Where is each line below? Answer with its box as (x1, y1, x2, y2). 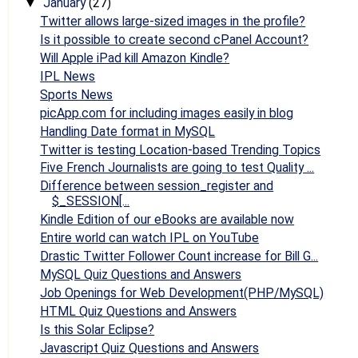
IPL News (40, 68, 96, 84)
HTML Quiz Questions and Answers (40, 303, 237, 319)
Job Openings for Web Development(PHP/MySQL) (40, 284, 324, 300)
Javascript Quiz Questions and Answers (40, 340, 260, 356)
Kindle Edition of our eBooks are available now (40, 212, 295, 228)
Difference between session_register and (40, 178, 274, 194)
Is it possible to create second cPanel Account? (40, 32, 309, 48)
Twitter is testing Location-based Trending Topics (40, 141, 321, 157)
